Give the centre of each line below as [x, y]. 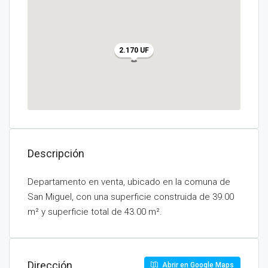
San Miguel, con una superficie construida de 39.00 [131, 197]
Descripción [56, 153]
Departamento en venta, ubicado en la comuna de [129, 182]
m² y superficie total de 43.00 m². [95, 212]
